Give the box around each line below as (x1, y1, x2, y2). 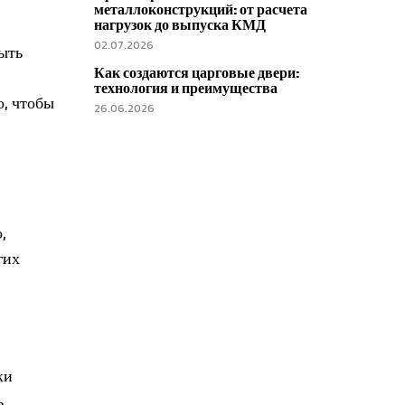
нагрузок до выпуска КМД (94, 14, 266, 35)
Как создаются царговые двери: (94, 61, 299, 83)
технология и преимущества (94, 77, 278, 99)
